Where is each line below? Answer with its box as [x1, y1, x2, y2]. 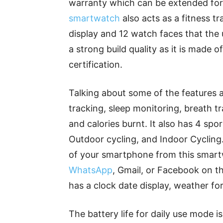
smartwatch [69, 12, 120, 23]
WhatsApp [69, 164, 112, 175]
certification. [69, 59, 122, 70]
